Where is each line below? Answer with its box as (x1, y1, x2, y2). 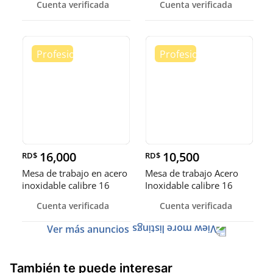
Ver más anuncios (47, 222, 129, 236)
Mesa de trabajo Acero (145, 167, 238, 180)
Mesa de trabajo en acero (22, 167, 127, 180)
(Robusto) (22, 191, 62, 204)
